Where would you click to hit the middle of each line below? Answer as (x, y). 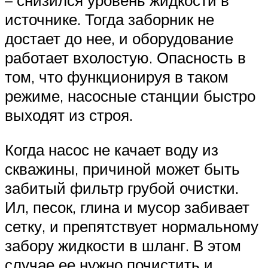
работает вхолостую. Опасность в (125, 58)
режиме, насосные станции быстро (130, 96)
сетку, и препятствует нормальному (132, 226)
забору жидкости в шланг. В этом (123, 245)
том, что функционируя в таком (117, 77)
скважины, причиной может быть (122, 168)
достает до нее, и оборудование (119, 39)
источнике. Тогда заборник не (109, 19)
